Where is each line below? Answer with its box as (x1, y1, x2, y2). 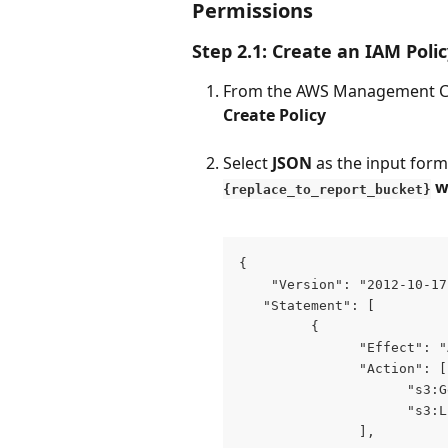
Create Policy (223, 104, 326, 127)
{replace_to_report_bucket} (223, 181, 431, 197)
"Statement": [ (239, 297, 375, 313)
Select (223, 152, 272, 175)
